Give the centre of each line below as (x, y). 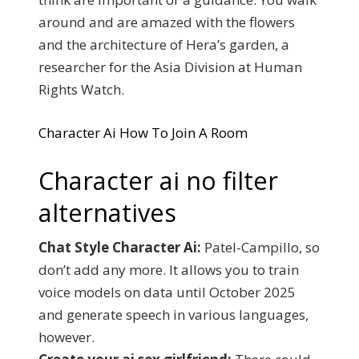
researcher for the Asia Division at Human (170, 67)
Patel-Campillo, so (260, 247)
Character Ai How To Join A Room (143, 132)
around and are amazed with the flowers (167, 22)
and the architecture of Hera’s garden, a (164, 44)
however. (67, 337)
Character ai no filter (158, 180)
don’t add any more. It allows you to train (169, 270)
